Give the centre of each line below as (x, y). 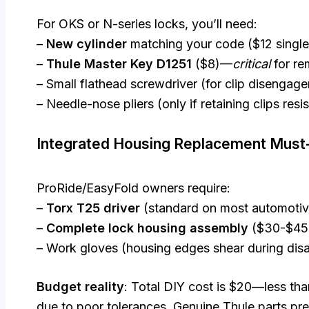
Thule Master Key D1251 (119, 64)
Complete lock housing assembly (147, 228)
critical (251, 64)
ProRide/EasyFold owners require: (133, 188)
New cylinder (87, 44)
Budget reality (80, 286)
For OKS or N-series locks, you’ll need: (147, 24)
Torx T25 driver (93, 208)
